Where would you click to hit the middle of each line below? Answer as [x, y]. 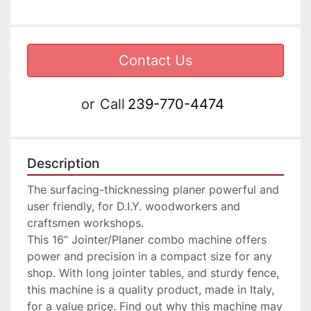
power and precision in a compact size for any [150, 257]
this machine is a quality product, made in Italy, [151, 290]
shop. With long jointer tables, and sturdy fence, [153, 273]
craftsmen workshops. [85, 223]
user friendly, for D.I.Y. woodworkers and [134, 207]
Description [63, 164]
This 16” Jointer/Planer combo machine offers [147, 240]
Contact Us [155, 61]
